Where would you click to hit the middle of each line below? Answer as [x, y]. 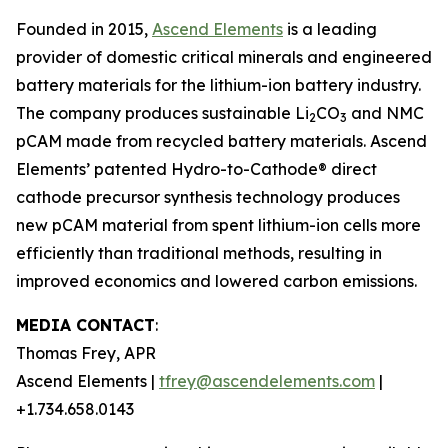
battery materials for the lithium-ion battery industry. [218, 85]
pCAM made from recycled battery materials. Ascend [221, 141]
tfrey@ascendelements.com [267, 381]
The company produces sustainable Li [162, 113]
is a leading [330, 29]
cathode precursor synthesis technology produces [208, 197]
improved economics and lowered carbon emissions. [216, 281]
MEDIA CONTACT [85, 325]
